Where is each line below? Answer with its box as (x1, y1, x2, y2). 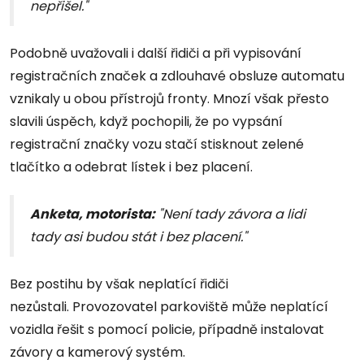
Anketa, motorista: (30, 204, 155, 223)
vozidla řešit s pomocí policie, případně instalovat (10, 319, 324, 339)
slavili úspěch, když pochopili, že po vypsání (10, 111, 283, 131)
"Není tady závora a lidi (155, 204, 305, 223)
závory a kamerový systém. (10, 342, 188, 362)
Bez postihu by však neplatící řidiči (10, 274, 228, 293)
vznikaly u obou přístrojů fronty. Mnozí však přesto (10, 89, 329, 108)
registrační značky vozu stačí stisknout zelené (10, 134, 304, 154)
